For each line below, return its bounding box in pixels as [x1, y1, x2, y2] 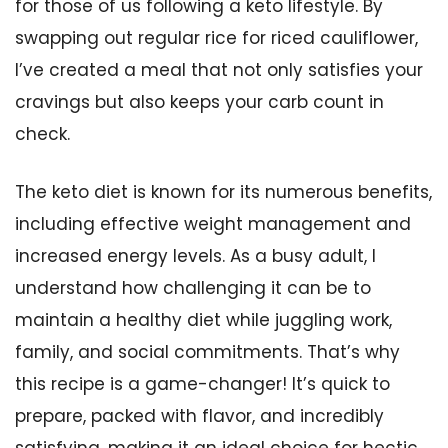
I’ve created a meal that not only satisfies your [15, 58, 423, 82]
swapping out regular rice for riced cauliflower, [15, 26, 418, 50]
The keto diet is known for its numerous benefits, [15, 179, 432, 204]
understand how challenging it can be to [15, 275, 371, 300]
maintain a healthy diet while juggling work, [15, 307, 392, 332]
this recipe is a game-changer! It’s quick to [15, 371, 390, 396]
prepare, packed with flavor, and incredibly [15, 403, 384, 428]
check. [15, 122, 70, 146]
